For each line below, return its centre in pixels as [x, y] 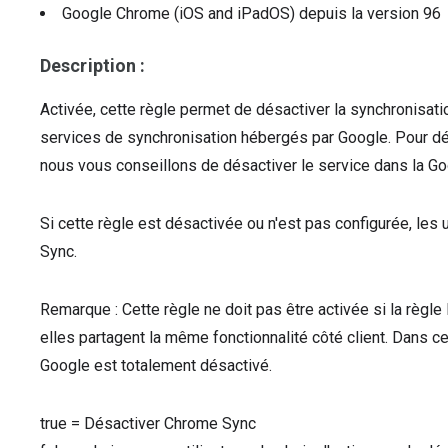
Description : [93, 65]
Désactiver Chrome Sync [170, 423]
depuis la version [361, 13]
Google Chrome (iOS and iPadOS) [180, 13]
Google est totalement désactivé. [156, 365]
